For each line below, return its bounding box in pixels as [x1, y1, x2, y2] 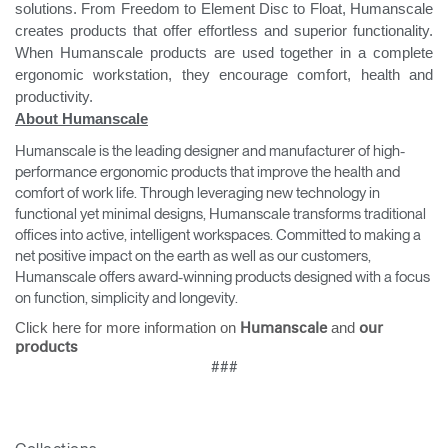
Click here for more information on [15, 319, 240, 336]
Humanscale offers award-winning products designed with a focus [15, 267, 430, 286]
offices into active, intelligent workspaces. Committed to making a [15, 225, 421, 244]
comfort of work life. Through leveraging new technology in [15, 183, 380, 202]
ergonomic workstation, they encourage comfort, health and [15, 66, 433, 83]
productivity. [15, 88, 93, 105]
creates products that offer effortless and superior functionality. [15, 22, 433, 39]
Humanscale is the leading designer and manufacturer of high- [15, 141, 405, 160]
